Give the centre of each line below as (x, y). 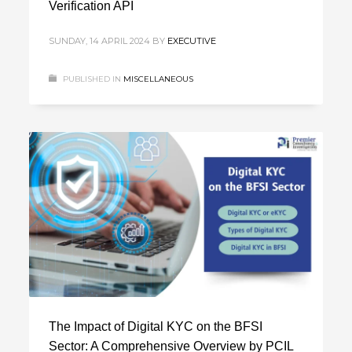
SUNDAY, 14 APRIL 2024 (100, 40)
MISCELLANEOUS (159, 79)
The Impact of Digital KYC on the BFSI (156, 326)
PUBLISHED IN (92, 79)
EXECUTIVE (192, 40)
